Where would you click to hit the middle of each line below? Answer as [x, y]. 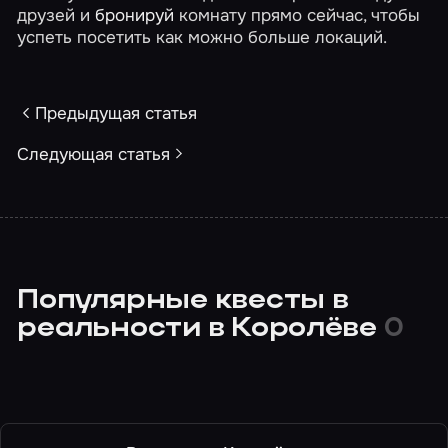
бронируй [135, 14]
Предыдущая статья [115, 112]
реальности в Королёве [200, 329]
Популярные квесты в [183, 301]
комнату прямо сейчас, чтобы [297, 14]
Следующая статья [94, 153]
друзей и [56, 14]
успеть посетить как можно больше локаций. [202, 36]
